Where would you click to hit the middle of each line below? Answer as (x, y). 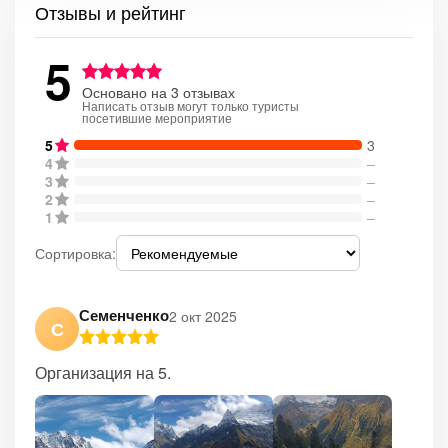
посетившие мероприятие (157, 118)
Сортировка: (75, 253)
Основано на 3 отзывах (158, 92)
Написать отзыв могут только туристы (190, 106)
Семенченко (124, 315)
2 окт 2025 (203, 315)
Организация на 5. (103, 372)
